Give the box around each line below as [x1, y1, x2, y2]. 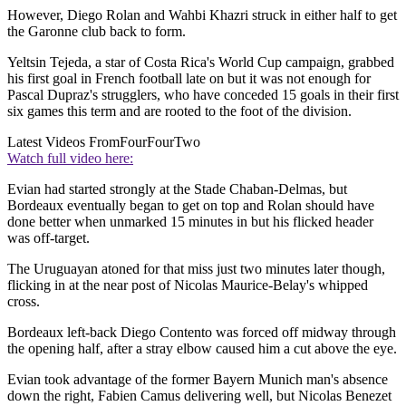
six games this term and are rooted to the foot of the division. [7, 103, 352, 120]
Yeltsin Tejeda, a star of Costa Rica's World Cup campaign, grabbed [7, 54, 394, 71]
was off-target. [7, 230, 90, 246]
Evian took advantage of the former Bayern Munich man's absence [7, 372, 388, 388]
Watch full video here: [7, 150, 133, 167]
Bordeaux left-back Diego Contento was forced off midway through [7, 324, 396, 341]
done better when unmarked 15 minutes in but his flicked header [7, 214, 373, 230]
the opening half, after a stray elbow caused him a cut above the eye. [7, 341, 397, 357]
